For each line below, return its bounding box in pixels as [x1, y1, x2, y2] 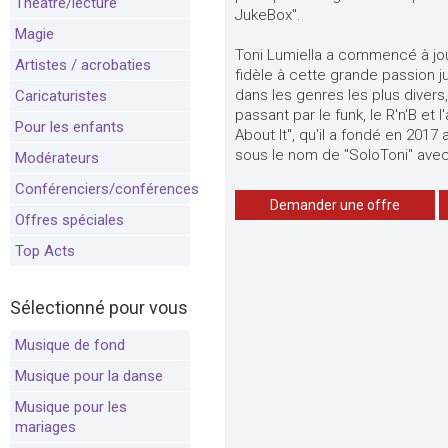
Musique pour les [15, 398, 127, 416]
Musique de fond [15, 336, 125, 354]
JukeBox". [235, 6, 301, 24]
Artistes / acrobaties [15, 56, 151, 74]
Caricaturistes [15, 87, 107, 105]
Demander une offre [270, 197, 400, 213]
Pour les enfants [15, 118, 124, 136]
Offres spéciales [15, 211, 124, 229]
